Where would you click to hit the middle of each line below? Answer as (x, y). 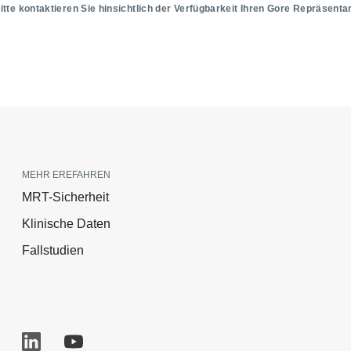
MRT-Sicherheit (65, 197)
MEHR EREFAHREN (66, 175)
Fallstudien (53, 251)
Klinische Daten (66, 224)
